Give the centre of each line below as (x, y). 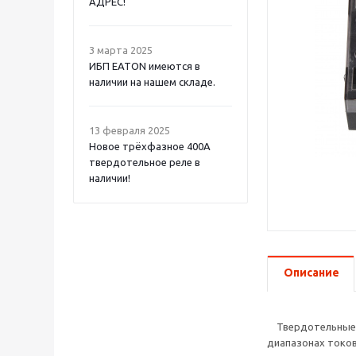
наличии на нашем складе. (152, 82)
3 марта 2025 (121, 50)
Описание (311, 273)
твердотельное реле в (145, 162)
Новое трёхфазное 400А (150, 146)
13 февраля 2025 (130, 130)
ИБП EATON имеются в (145, 66)
